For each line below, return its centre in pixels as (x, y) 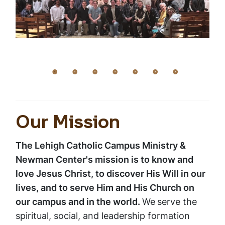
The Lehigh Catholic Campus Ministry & (101, 146)
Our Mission (68, 124)
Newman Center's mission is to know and (104, 160)
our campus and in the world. (79, 202)
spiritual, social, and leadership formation (103, 216)
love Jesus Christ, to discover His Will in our (110, 174)
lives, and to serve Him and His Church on (105, 188)
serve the (177, 202)
